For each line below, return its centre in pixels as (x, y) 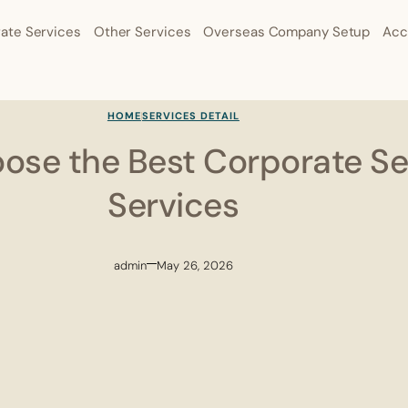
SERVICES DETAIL (190, 115)
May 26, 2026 (195, 265)
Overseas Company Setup (287, 32)
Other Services (142, 32)
